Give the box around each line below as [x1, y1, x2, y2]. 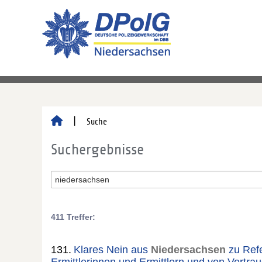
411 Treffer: [51, 212, 95, 222]
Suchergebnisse [51, 142, 144, 158]
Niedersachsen [151, 244, 226, 256]
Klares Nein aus [74, 244, 151, 256]
